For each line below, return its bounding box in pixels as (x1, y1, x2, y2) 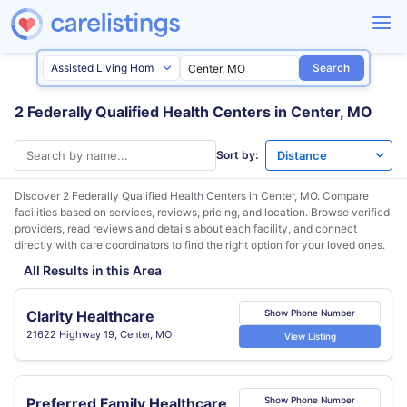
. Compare (317, 189, 369, 203)
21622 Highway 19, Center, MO (26, 327, 172, 341)
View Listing (283, 331, 336, 342)
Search (313, 61, 351, 75)
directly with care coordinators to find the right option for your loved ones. (15, 238, 385, 252)
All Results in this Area (24, 263, 162, 278)
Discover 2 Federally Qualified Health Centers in (15, 189, 261, 203)
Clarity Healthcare (26, 306, 154, 325)
